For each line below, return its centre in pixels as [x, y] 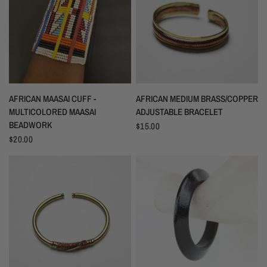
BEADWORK [30, 125]
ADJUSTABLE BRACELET [179, 112]
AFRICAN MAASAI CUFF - [52, 99]
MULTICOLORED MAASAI [52, 112]
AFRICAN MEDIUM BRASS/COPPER [197, 99]
